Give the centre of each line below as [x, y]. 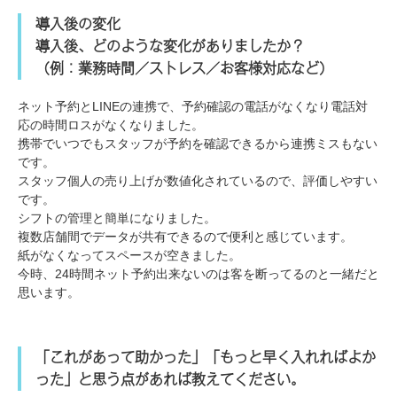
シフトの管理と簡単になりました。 [117, 218]
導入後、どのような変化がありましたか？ [170, 46]
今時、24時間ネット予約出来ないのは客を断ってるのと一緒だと [198, 273]
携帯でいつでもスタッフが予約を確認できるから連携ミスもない [198, 143]
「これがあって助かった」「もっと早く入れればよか [206, 357]
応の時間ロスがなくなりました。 [111, 125]
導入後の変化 [78, 23]
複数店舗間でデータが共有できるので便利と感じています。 [185, 236]
